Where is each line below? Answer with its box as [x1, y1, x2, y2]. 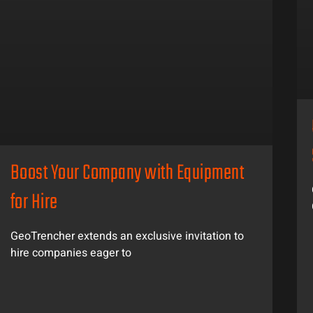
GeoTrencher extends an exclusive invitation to [10, 228, 244, 245]
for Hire [10, 187, 58, 220]
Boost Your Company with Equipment [10, 157, 245, 191]
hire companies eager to [10, 245, 131, 262]
